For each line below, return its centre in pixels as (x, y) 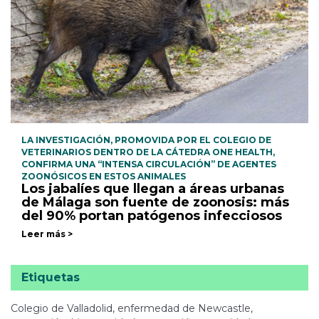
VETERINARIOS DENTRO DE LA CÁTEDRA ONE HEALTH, (148, 152)
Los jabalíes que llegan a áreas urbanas (153, 189)
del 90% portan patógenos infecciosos (152, 216)
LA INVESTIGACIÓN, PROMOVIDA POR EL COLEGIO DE (146, 140)
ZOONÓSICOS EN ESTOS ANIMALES (104, 177)
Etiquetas (51, 278)
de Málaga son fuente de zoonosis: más (155, 203)
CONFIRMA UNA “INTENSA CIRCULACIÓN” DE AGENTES (149, 164)
